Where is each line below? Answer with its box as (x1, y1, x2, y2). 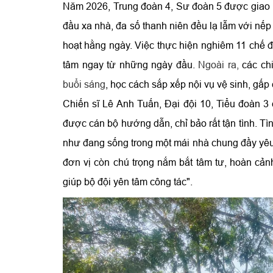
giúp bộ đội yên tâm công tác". (63, 176, 193, 187)
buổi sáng (63, 79, 105, 90)
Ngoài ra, (198, 59, 242, 70)
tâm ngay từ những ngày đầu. (63, 59, 198, 70)
